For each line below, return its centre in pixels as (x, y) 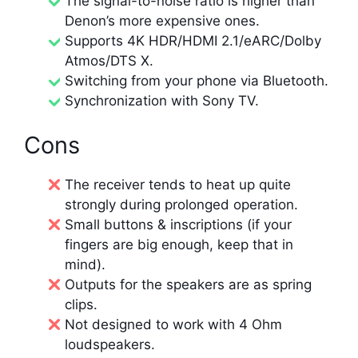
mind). (85, 264)
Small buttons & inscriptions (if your (178, 224)
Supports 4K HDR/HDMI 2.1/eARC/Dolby (193, 41)
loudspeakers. (110, 344)
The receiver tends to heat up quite (178, 184)
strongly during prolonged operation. (181, 204)
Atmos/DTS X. (109, 61)
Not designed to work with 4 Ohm (173, 324)
